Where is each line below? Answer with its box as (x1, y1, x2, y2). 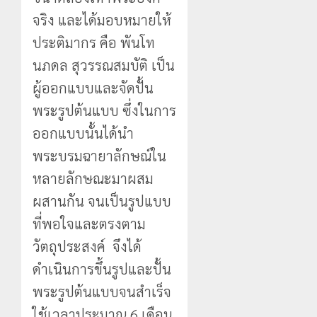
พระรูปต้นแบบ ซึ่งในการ (33, 100, 176, 120)
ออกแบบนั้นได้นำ (33, 123, 134, 142)
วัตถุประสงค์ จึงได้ (33, 236, 142, 255)
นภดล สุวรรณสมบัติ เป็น (33, 55, 175, 74)
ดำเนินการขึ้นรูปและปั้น (33, 259, 171, 278)
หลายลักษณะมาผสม (33, 168, 154, 188)
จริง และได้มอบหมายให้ (33, 10, 171, 29)
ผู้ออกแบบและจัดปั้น (33, 78, 154, 97)
